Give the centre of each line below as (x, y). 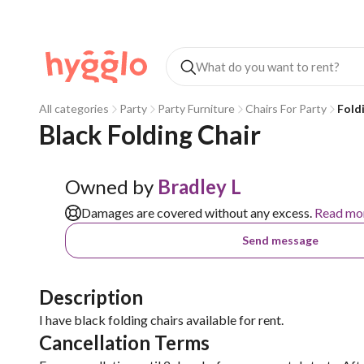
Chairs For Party (286, 108)
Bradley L (199, 186)
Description (91, 297)
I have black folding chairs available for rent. (161, 320)
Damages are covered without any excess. (197, 212)
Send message (281, 240)
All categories (74, 108)
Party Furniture (196, 108)
